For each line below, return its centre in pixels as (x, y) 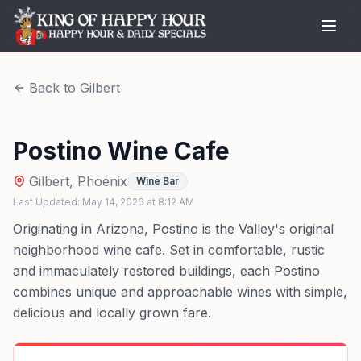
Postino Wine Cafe (121, 151)
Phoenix (102, 181)
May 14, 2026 (113, 202)
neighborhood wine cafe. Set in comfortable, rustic (169, 250)
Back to (54, 88)
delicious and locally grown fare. (112, 313)
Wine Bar (158, 181)
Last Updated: (48, 202)
